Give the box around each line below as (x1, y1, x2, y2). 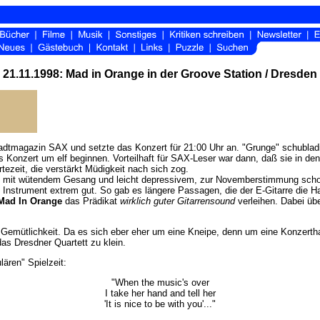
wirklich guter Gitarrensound (120, 196, 235, 206)
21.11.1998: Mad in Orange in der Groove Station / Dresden (3, 68, 317, 80)
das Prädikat (62, 196, 120, 206)
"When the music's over (111, 277, 209, 288)
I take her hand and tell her (104, 288, 216, 299)
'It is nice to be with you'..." (104, 299, 216, 309)
